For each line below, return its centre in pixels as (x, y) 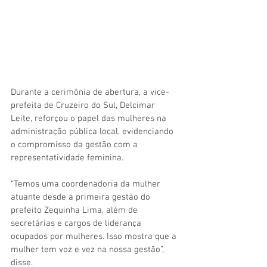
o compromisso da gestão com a (75, 145)
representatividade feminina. (67, 158)
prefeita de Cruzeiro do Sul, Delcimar (84, 105)
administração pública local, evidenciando (93, 131)
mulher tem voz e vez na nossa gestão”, (89, 249)
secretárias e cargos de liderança (77, 223)
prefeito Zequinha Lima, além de (75, 210)
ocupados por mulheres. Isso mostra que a (95, 236)
